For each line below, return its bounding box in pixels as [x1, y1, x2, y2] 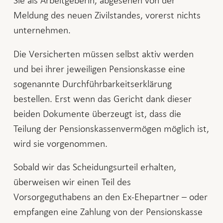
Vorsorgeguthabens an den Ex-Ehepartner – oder [13, 191, 208, 203]
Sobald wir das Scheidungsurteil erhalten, [13, 161, 176, 173]
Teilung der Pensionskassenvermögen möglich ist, [13, 122, 209, 134]
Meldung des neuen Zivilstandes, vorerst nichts [13, 9, 201, 20]
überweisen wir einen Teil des [13, 176, 131, 188]
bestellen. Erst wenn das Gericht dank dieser [13, 93, 192, 104]
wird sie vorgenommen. [13, 137, 108, 149]
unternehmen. [13, 24, 71, 35]
